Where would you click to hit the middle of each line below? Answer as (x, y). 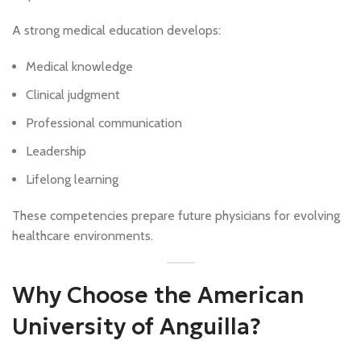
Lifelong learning (72, 180)
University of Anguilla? (137, 327)
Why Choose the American (158, 296)
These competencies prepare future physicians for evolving (176, 216)
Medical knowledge (79, 67)
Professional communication (104, 123)
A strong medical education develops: (116, 31)
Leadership (56, 151)
